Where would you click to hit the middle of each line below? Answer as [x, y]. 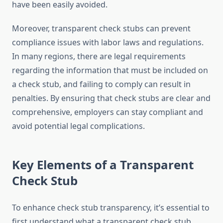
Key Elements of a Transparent [103, 165]
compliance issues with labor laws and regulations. [108, 43]
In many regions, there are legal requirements [99, 56]
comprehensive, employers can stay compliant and [108, 112]
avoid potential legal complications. [78, 126]
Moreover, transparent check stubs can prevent [101, 29]
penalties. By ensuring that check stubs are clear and [111, 98]
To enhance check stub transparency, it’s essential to [111, 208]
